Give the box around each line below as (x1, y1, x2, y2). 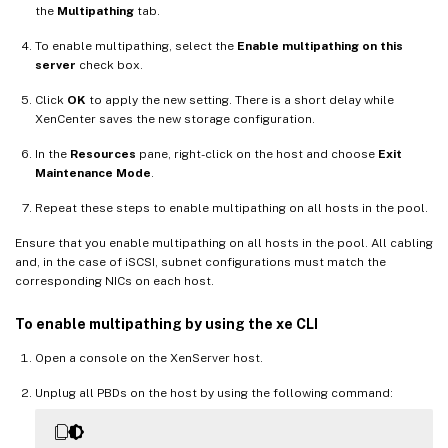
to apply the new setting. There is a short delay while (86, 93, 394, 108)
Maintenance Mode (35, 166, 151, 181)
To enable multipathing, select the (35, 39, 237, 54)
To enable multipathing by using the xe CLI (15, 316, 318, 333)
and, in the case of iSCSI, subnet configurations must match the (15, 255, 386, 270)
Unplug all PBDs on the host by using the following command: (35, 386, 393, 401)
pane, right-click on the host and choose (136, 147, 378, 162)
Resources (70, 147, 136, 162)
